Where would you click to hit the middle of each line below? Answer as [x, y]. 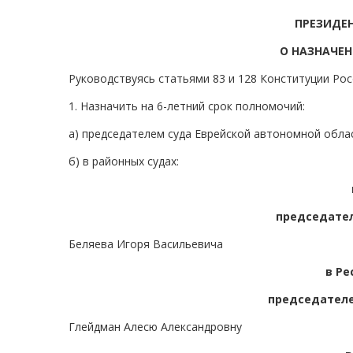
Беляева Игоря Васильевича [146, 244]
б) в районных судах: [124, 162]
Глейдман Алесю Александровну [155, 327]
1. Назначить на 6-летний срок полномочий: [187, 106]
